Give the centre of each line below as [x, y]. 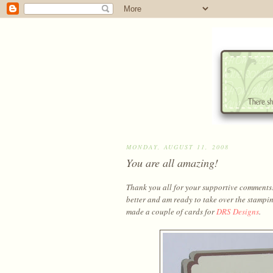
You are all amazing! [172, 162]
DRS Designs [238, 211]
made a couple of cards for [171, 211]
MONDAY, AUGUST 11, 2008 [178, 147]
